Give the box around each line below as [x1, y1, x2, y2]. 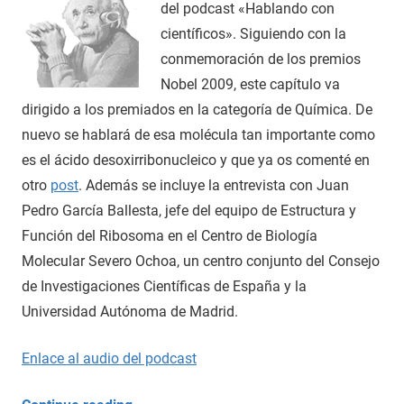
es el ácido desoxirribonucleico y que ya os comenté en [22, 151, 370, 169]
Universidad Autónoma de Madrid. [22, 302, 238, 320]
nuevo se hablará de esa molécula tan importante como [22, 125, 375, 143]
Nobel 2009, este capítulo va [161, 75, 340, 93]
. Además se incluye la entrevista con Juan [78, 176, 349, 194]
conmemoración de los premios [161, 50, 361, 68]
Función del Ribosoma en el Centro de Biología [22, 226, 317, 244]
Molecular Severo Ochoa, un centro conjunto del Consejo [22, 252, 380, 270]
